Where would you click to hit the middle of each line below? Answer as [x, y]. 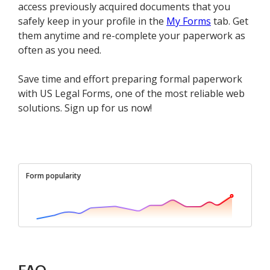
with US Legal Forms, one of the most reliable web [131, 94]
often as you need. [60, 50]
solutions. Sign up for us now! [85, 108]
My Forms [189, 21]
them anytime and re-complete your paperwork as [132, 36]
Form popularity [53, 176]
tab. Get [230, 21]
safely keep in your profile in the [92, 21]
